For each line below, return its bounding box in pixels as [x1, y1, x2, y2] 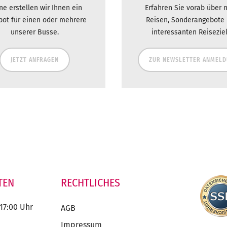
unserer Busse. [11, 28, 59, 37]
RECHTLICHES [61, 176, 120, 190]
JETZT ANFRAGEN [11, 56, 59, 64]
